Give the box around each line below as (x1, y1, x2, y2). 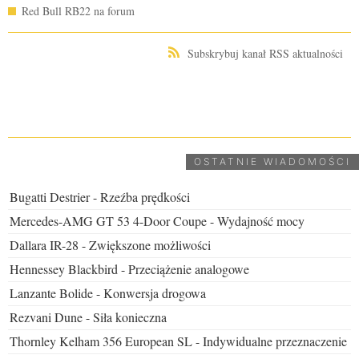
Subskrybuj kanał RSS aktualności (188, 46, 343, 61)
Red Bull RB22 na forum (22, 3, 135, 18)
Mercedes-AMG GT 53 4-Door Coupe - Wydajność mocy (10, 212, 305, 229)
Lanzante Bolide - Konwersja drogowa (10, 284, 206, 301)
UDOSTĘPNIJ (134, 89, 225, 106)
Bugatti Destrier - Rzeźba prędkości (10, 188, 190, 205)
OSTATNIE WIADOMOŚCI (194, 155, 351, 167)
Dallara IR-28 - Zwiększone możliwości (10, 236, 211, 253)
